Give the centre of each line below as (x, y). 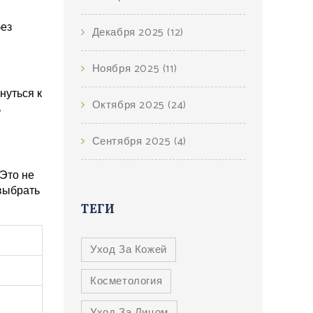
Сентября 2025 (133, 141)
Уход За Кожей (129, 250)
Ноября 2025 (127, 69)
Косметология (126, 281)
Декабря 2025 (130, 32)
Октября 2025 (130, 105)
